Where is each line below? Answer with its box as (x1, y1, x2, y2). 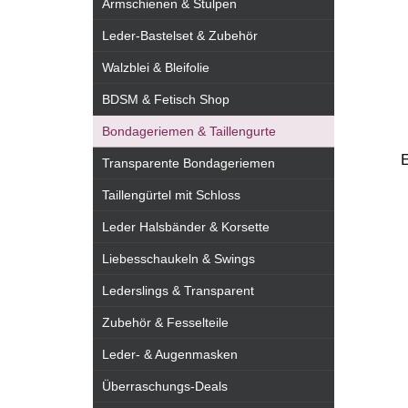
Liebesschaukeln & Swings (102, 251, 255, 266)
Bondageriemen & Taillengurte (102, 124, 276, 138)
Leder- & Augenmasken (102, 347, 238, 362)
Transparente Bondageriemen (102, 156, 275, 170)
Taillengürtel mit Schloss (102, 188, 240, 202)
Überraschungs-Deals (102, 379, 228, 393)
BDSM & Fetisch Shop (102, 92, 229, 107)
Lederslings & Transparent (102, 283, 254, 298)
